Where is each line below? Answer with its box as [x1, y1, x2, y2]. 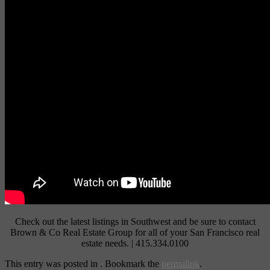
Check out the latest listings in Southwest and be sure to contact [14, 216, 256, 227]
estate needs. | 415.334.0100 [81, 238, 189, 249]
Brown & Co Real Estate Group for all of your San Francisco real [10, 227, 260, 238]
